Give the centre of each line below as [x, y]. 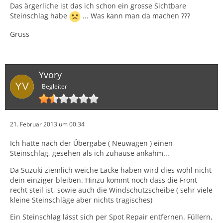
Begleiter [55, 86]
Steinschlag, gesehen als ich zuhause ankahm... [90, 153]
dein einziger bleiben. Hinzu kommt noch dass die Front [104, 180]
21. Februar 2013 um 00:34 [47, 124]
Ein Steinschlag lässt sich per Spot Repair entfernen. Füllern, [111, 217]
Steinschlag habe [40, 16]
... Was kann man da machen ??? [135, 16]
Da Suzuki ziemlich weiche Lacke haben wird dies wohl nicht [111, 170]
